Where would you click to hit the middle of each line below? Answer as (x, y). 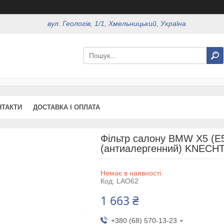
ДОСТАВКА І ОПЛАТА (66, 107)
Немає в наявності (130, 173)
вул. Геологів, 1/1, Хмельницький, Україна (117, 24)
